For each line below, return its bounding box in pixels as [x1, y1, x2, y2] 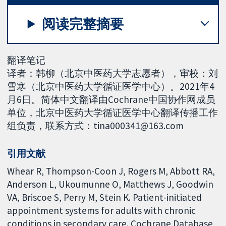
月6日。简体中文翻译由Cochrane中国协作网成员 [7, 93, 216, 105]
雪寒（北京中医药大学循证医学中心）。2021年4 [7, 80, 215, 92]
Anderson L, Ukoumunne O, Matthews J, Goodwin [7, 178, 214, 191]
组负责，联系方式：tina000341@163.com [7, 119, 184, 132]
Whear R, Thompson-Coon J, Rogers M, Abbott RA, [7, 165, 215, 178]
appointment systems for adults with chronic [7, 204, 196, 217]
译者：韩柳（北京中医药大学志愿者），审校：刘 [7, 67, 218, 79]
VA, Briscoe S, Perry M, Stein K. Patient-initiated [7, 191, 202, 204]
